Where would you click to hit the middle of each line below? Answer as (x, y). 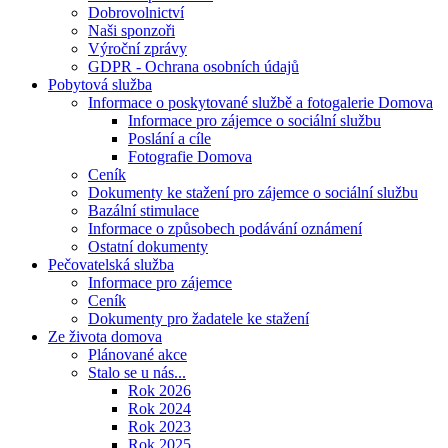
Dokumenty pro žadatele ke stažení (198, 318)
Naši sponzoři (131, 30)
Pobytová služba (100, 84)
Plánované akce (137, 354)
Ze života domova (105, 336)
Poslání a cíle (169, 138)
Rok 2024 (159, 408)
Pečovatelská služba (111, 264)
